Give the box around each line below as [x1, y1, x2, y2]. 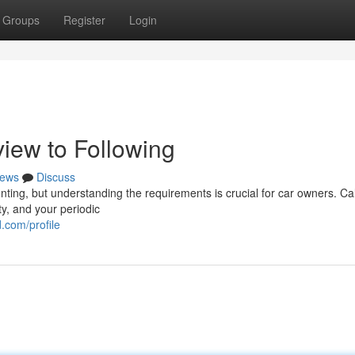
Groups [2, 12, 40, 28]
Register [63, 12, 105, 28]
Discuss [36, 169, 75, 185]
